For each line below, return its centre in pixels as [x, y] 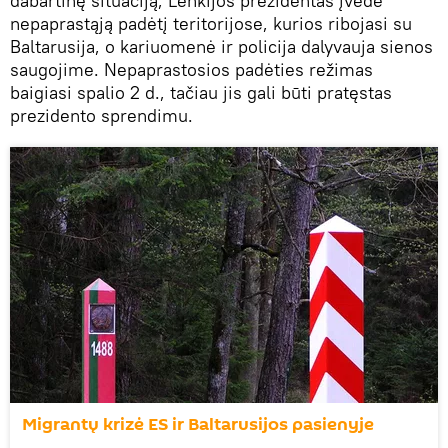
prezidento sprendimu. [101, 115]
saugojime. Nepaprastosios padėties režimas [191, 69]
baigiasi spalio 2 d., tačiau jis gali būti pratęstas [201, 92]
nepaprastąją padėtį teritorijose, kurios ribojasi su [211, 23]
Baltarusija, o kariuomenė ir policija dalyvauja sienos [221, 46]
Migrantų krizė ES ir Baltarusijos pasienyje [198, 424]
